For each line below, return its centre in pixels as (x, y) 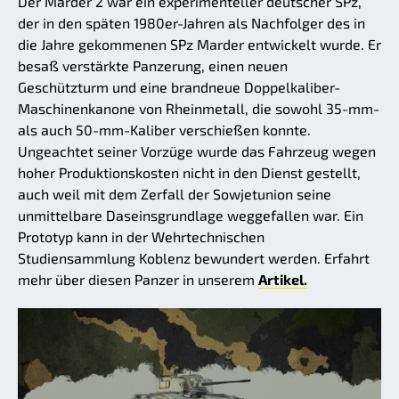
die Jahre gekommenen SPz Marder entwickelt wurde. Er (199, 45)
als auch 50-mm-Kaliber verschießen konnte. (164, 130)
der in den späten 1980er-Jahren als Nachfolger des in (191, 23)
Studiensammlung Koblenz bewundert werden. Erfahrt (194, 258)
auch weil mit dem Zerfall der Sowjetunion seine (175, 194)
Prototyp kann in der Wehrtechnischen (141, 237)
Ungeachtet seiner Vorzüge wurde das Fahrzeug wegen (197, 151)
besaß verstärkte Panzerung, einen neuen (153, 66)
